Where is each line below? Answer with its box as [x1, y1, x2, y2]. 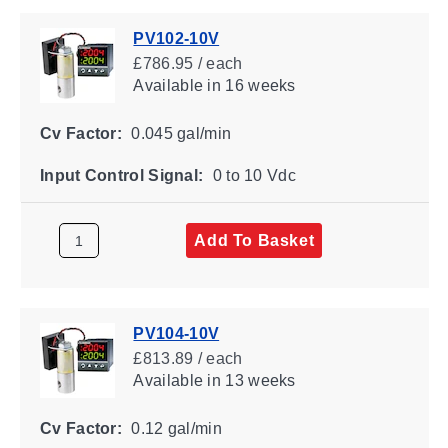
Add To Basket [193, 231, 314, 249]
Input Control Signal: [39, 166, 203, 184]
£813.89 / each [132, 349, 243, 367]
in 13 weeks [202, 371, 296, 389]
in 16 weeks [202, 76, 296, 94]
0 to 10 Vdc [207, 166, 296, 184]
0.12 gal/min [126, 419, 222, 437]
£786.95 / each [132, 54, 243, 72]
